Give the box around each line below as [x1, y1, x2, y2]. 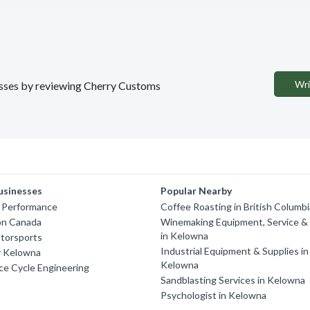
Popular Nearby [161, 185, 232, 197]
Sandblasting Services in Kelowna [161, 274, 306, 286]
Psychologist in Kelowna [161, 289, 267, 301]
